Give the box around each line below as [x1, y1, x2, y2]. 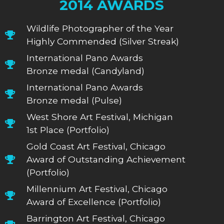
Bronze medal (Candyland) [26, 65, 144, 76]
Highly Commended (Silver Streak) [26, 35, 179, 46]
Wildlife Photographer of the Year [26, 22, 173, 33]
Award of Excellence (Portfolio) [26, 196, 161, 207]
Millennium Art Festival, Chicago [26, 183, 167, 194]
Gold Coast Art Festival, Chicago [26, 140, 165, 151]
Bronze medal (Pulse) [26, 94, 122, 105]
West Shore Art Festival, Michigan [26, 111, 173, 122]
